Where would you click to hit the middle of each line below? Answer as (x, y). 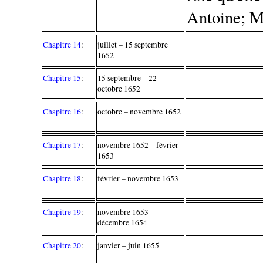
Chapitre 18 (62, 178)
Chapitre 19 (62, 212)
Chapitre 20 (62, 245)
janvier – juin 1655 (129, 245)
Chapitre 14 (62, 44)
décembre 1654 (123, 222)
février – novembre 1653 (138, 178)
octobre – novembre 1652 (139, 111)
